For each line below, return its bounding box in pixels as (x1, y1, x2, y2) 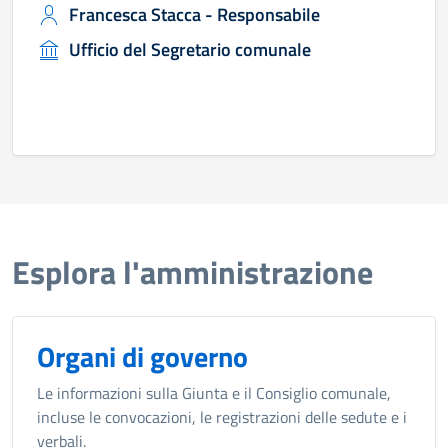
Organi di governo (37, 335, 248, 378)
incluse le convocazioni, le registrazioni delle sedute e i (37, 405, 407, 429)
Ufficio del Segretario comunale (69, 36, 311, 63)
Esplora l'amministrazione (12, 248, 373, 296)
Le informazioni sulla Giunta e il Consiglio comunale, (37, 381, 391, 405)
